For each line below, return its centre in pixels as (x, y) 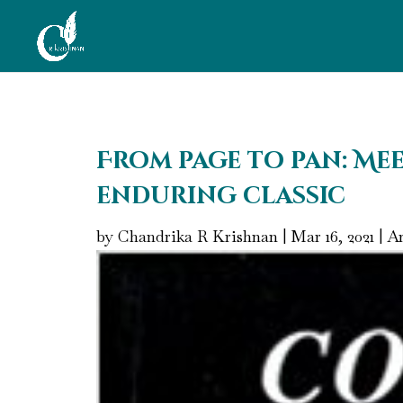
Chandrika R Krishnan (198, 236)
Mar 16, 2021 (332, 236)
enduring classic (221, 196)
